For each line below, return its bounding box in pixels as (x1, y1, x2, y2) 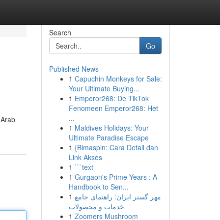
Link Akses (68, 152, 102, 162)
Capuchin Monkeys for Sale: (74, 74, 162, 83)
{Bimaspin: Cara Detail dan (74, 142, 158, 152)
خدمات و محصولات (68, 201, 124, 211)
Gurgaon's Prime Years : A (74, 172, 157, 182)
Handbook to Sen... (68, 182, 129, 192)
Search (49, 27, 71, 37)
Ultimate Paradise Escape (68, 133, 149, 142)
